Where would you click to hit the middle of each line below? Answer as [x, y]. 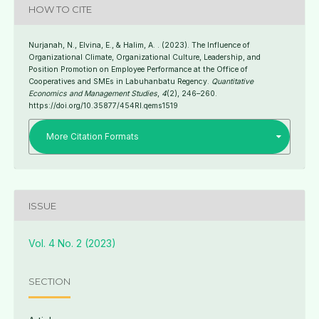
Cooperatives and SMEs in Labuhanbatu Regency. [120, 81]
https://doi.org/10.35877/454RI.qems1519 [103, 105]
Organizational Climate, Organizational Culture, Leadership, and [144, 57]
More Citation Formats [92, 137]
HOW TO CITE [60, 10]
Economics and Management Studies [93, 93]
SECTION [49, 281]
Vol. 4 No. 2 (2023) [72, 244]
